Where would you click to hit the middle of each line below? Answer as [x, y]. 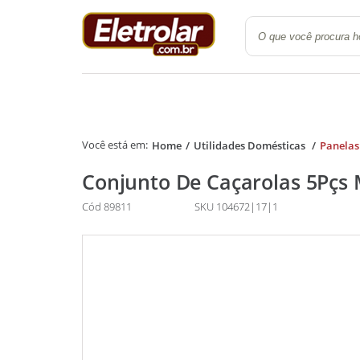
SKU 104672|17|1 [237, 207]
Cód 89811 [107, 207]
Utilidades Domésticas [250, 145]
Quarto [235, 49]
